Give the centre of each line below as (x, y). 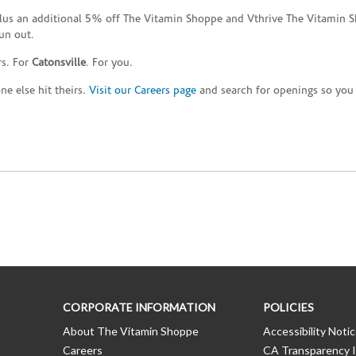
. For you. (109, 64)
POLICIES (288, 308)
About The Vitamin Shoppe (131, 331)
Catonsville (59, 64)
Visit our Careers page (143, 91)
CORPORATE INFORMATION (139, 308)
